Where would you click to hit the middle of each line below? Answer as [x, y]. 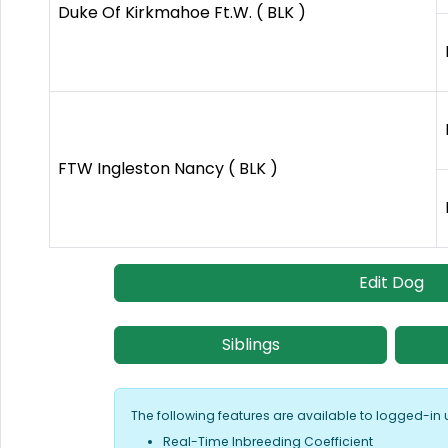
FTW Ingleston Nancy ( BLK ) [168, 168]
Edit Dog [391, 282]
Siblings [250, 344]
